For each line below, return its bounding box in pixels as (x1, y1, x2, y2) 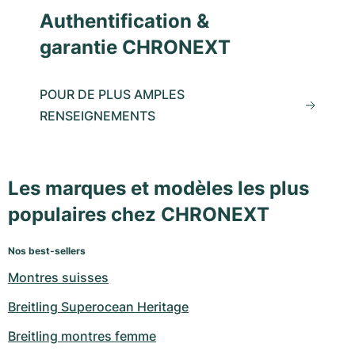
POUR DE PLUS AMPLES (40, 86, 185, 102)
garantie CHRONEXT (40, 35, 231, 59)
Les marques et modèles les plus (8, 177, 309, 200)
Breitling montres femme (8, 328, 156, 345)
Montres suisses (8, 269, 109, 286)
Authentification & (40, 9, 209, 32)
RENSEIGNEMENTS (40, 107, 155, 124)
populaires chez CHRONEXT (8, 203, 269, 227)
